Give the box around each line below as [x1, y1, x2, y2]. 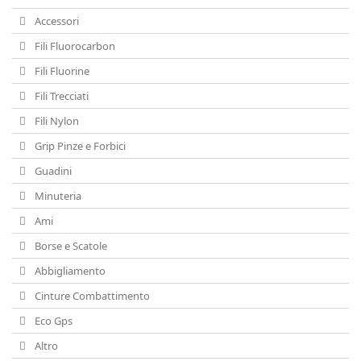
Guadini [32, 164, 72, 178]
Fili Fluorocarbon [32, 39, 115, 53]
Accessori [32, 14, 79, 28]
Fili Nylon [32, 114, 79, 128]
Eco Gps [32, 313, 73, 328]
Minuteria [32, 189, 81, 203]
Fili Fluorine [32, 64, 89, 78]
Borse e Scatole [32, 239, 107, 253]
